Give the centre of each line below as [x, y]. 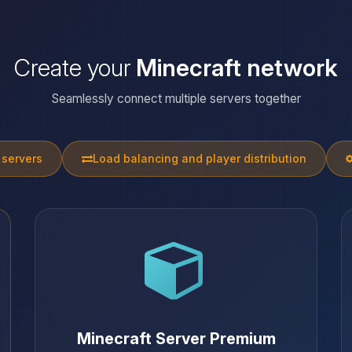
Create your [75, 68]
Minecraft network [237, 68]
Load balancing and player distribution [199, 159]
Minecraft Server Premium [176, 339]
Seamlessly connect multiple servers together [176, 99]
